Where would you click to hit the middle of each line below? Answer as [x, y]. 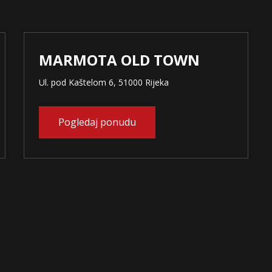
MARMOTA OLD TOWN [119, 60]
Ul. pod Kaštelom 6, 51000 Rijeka [104, 82]
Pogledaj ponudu [97, 122]
